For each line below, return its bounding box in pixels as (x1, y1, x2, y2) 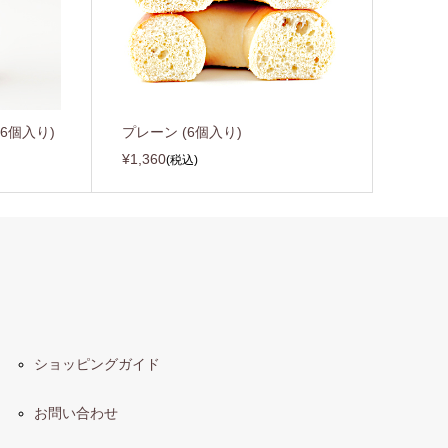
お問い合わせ (33, 405, 118, 422)
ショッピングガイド (33, 356, 160, 373)
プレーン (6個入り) (122, 124, 243, 141)
